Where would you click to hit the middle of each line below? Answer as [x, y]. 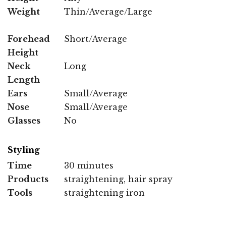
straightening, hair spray [118, 179]
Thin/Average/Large [108, 11]
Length [24, 79]
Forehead [29, 39]
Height [23, 52]
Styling [24, 150]
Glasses [24, 120]
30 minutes [89, 165]
